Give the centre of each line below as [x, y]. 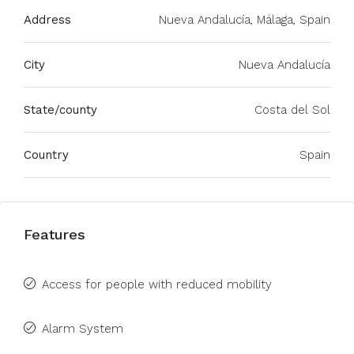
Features [55, 234]
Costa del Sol [292, 110]
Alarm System [83, 329]
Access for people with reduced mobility [157, 284]
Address [47, 20]
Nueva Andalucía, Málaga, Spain [245, 20]
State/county [60, 110]
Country [46, 155]
